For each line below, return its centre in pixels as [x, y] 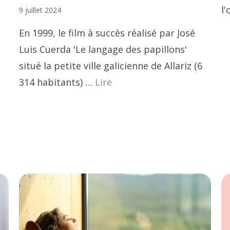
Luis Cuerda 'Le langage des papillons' [103, 50]
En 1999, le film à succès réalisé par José [107, 33]
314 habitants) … [57, 82]
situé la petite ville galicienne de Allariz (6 [111, 66]
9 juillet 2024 [40, 10]
